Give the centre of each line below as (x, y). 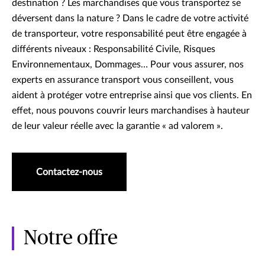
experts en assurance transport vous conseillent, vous (123, 80)
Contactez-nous (69, 172)
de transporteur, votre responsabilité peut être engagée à (129, 34)
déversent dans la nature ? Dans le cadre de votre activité (130, 19)
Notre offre (71, 239)
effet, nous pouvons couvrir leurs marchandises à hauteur (131, 111)
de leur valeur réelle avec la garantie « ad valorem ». (117, 126)
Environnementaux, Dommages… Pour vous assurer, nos (128, 65)
